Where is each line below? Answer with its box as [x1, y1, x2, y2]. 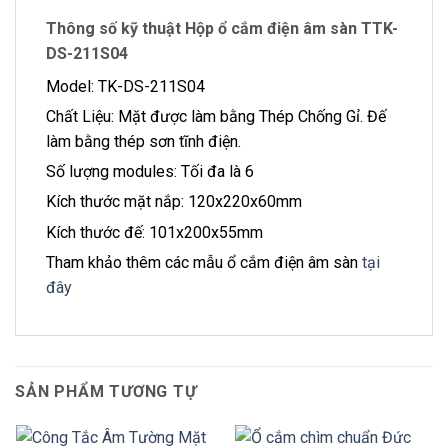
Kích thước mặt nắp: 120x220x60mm [46, 192, 302, 212]
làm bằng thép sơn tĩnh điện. [46, 131, 241, 151]
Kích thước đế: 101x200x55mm [46, 222, 263, 242]
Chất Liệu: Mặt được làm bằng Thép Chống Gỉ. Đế [46, 106, 386, 126]
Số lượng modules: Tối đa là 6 [46, 162, 254, 182]
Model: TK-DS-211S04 [46, 76, 205, 96]
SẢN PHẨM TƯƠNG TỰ [15, 382, 197, 402]
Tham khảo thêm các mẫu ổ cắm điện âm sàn [46, 252, 362, 272]
